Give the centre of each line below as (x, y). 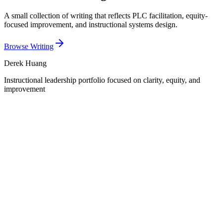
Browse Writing (29, 46)
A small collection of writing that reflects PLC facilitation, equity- (106, 15)
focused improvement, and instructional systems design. (91, 24)
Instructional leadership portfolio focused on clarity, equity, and (102, 80)
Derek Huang (25, 63)
